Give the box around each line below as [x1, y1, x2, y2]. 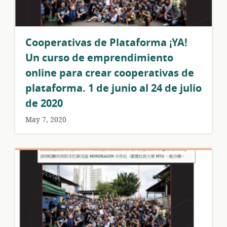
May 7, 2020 [25, 114, 66, 125]
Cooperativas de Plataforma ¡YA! [25, 35, 187, 50]
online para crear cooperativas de [25, 65, 194, 81]
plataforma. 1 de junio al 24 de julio [25, 81, 202, 96]
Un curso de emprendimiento [25, 50, 173, 65]
